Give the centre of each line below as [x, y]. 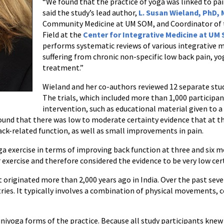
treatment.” [63, 67]
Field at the [62, 34]
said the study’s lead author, [90, 12]
